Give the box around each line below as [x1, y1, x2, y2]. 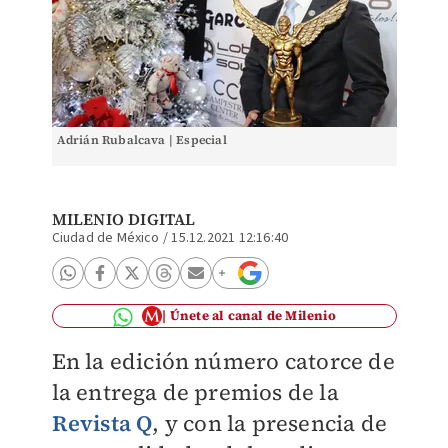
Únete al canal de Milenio [169, 307, 336, 324]
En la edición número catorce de [51, 346, 395, 376]
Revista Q [51, 408, 153, 438]
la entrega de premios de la [51, 377, 339, 407]
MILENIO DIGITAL [51, 208, 196, 230]
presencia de [251, 408, 387, 438]
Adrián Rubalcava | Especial [56, 132, 227, 148]
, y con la [152, 408, 252, 438]
